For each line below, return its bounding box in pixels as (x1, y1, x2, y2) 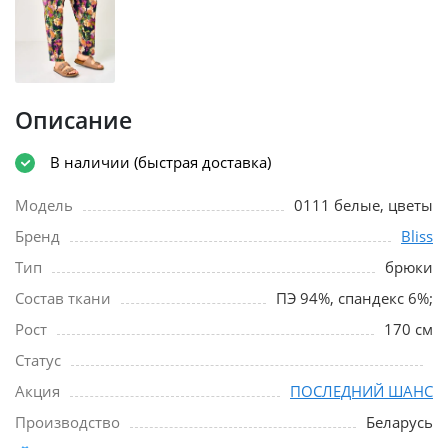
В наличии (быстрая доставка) (50, 152, 271, 173)
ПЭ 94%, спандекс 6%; (276, 287, 433, 308)
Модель (15, 194, 73, 215)
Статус (15, 349, 61, 370)
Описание (15, 104, 132, 136)
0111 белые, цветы (294, 194, 433, 215)
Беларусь (366, 411, 433, 432)
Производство (15, 411, 120, 432)
